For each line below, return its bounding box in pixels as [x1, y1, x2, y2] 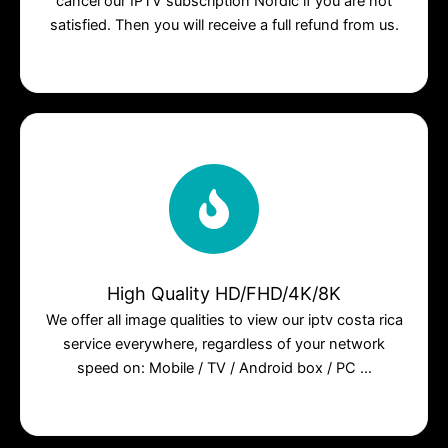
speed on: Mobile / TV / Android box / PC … [76, 358, 372, 377]
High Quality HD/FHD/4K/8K [107, 282, 341, 304]
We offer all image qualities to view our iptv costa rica [45, 310, 403, 329]
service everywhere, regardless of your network [63, 334, 385, 353]
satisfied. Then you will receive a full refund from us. [49, 15, 399, 34]
